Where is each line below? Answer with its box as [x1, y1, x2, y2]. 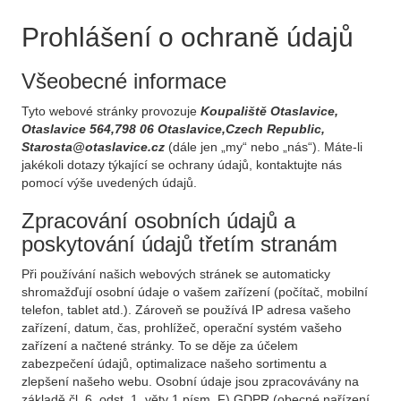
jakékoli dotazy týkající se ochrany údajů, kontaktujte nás [21, 158, 342, 172]
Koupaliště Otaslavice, [200, 104, 338, 118]
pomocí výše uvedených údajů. [21, 175, 197, 190]
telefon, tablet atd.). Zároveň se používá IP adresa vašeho [21, 303, 351, 317]
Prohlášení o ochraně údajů [21, 22, 354, 52]
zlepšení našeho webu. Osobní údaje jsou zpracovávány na [21, 374, 359, 388]
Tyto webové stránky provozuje [21, 104, 200, 118]
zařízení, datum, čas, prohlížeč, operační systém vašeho [21, 320, 342, 335]
